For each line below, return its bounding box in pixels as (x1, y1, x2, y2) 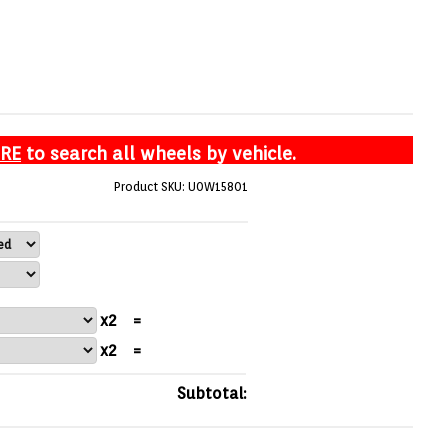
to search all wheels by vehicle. (21, 143, 296, 164)
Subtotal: (177, 383, 246, 403)
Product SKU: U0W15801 (114, 179, 248, 194)
